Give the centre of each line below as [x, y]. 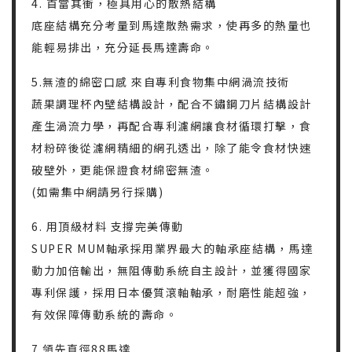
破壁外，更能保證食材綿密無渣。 [123, 170]
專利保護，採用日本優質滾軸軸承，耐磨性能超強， [172, 293]
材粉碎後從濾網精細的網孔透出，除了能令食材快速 [172, 148]
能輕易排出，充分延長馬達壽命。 [123, 48]
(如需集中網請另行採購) [97, 192]
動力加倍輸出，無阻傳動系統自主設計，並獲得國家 [172, 271]
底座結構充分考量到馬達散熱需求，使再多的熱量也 [172, 26]
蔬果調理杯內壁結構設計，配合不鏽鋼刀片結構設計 [172, 104]
